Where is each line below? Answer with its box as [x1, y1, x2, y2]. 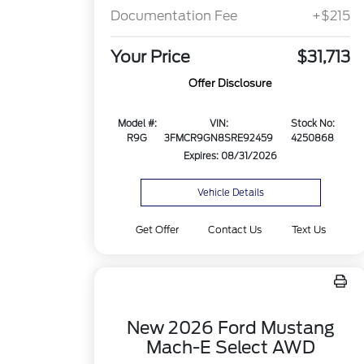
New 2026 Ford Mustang [126, 318, 335, 338]
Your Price [110, 47, 191, 67]
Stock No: [290, 118, 335, 130]
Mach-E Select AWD [145, 337, 315, 357]
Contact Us [208, 223, 262, 236]
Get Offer [136, 223, 180, 236]
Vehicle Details [197, 187, 264, 198]
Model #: [117, 118, 157, 130]
